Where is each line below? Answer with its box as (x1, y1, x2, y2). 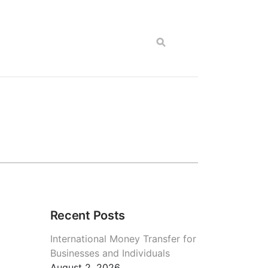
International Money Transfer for (50, 232, 196, 245)
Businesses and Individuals (50, 246, 170, 259)
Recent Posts (50, 208, 126, 223)
